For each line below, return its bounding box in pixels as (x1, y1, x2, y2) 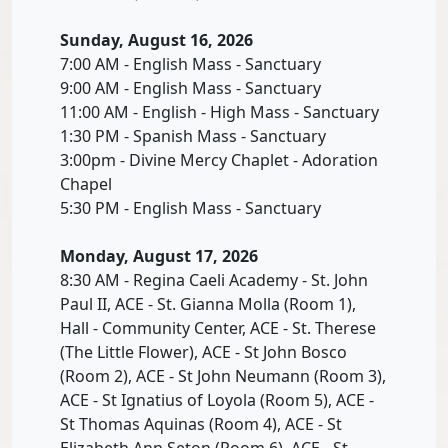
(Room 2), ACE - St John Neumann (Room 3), (60, 364, 386, 387)
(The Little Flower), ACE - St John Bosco (60, 340, 347, 363)
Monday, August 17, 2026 (60, 244, 258, 267)
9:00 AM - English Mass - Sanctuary (60, 76, 321, 99)
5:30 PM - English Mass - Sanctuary (60, 196, 321, 219)
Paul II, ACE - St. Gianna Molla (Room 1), (60, 292, 356, 315)
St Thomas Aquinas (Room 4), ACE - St (60, 412, 342, 435)
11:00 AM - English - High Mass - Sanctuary (60, 100, 379, 123)
